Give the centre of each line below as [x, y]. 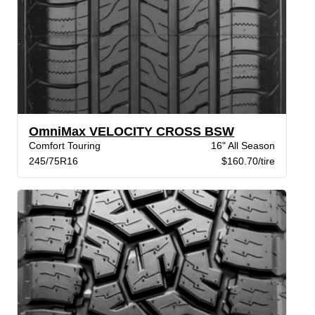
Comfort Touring [65, 146]
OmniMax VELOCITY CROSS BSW [132, 132]
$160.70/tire [248, 161]
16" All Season [243, 146]
